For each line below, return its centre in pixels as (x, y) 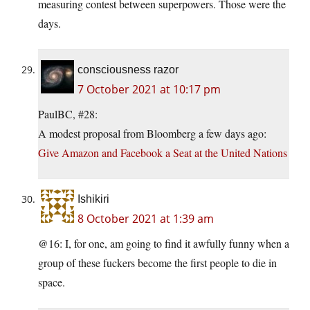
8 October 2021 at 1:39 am (146, 219)
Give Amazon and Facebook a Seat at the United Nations (163, 153)
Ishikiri (93, 199)
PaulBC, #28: (68, 114)
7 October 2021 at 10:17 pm (149, 90)
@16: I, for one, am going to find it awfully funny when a (164, 244)
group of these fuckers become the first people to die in (157, 263)
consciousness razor (128, 70)
